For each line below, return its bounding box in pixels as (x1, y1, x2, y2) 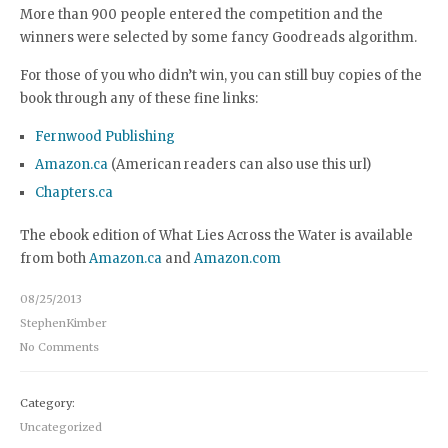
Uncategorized (20, 420, 102, 434)
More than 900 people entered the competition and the (20, 6, 383, 23)
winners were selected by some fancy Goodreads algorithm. (20, 29, 417, 46)
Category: (20, 396, 75, 410)
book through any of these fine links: (20, 90, 258, 107)
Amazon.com (194, 250, 281, 267)
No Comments (20, 340, 99, 354)
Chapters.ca (35, 184, 113, 201)
